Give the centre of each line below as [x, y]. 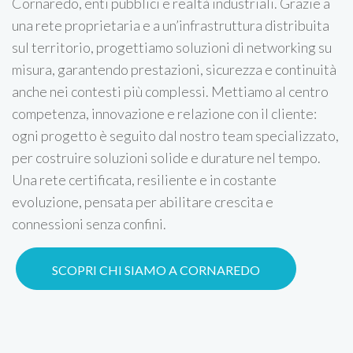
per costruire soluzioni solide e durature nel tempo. [166, 158]
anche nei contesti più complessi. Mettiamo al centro [170, 91]
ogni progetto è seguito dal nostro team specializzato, [175, 136]
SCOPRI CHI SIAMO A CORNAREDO [156, 270]
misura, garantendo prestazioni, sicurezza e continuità [174, 69]
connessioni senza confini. [89, 224]
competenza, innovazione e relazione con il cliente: [164, 113]
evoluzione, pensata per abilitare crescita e [143, 202]
